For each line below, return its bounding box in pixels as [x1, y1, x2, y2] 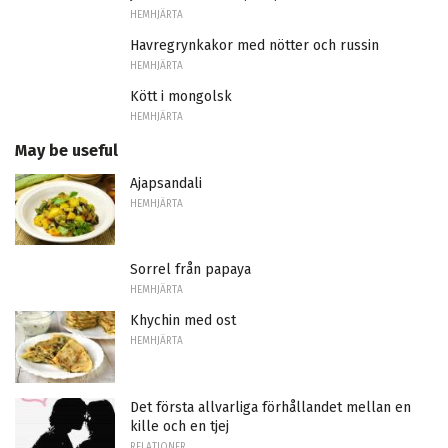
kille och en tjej [130, 418, 229, 436]
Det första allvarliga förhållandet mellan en [130, 399, 411, 417]
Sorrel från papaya [130, 261, 251, 279]
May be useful [15, 140, 118, 160]
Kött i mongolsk [130, 87, 232, 105]
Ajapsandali [130, 174, 202, 192]
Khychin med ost [130, 312, 236, 330]
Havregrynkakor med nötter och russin [130, 36, 379, 54]
